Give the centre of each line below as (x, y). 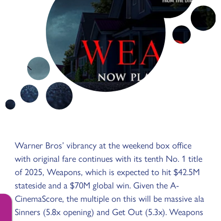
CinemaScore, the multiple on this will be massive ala (110, 198)
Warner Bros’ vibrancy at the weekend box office (103, 145)
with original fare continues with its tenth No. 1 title (109, 158)
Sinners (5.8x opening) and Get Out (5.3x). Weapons (109, 211)
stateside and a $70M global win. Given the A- (97, 185)
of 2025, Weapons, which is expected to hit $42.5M (107, 171)
